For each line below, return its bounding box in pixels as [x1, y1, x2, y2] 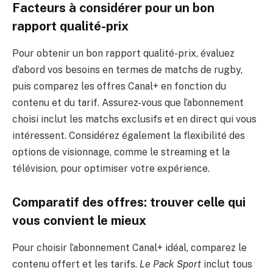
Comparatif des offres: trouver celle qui [12, 195, 246, 210]
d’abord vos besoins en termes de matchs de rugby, [12, 63, 243, 76]
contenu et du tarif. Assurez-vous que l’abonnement [12, 96, 244, 108]
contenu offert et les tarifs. [12, 258, 140, 270]
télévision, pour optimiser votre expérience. [12, 162, 210, 174]
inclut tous [201, 258, 252, 270]
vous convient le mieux [12, 213, 146, 229]
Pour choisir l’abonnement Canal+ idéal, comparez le [12, 241, 247, 253]
